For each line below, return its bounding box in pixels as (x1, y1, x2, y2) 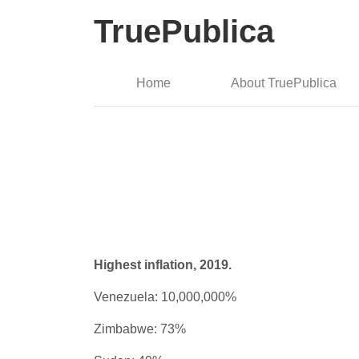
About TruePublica (230, 76, 337, 90)
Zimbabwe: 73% (94, 322, 186, 336)
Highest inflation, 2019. (94, 258, 232, 272)
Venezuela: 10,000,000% (94, 290, 236, 304)
